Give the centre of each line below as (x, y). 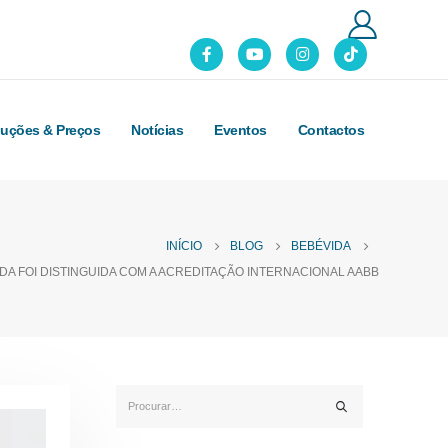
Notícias (157, 130)
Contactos (330, 130)
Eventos (240, 130)
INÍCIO (184, 245)
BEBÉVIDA (321, 245)
